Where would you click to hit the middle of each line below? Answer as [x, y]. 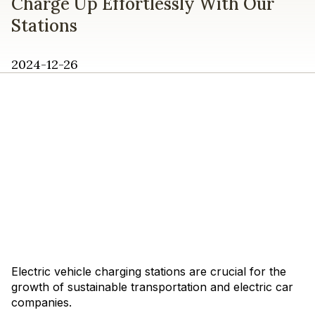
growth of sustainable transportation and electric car [152, 287]
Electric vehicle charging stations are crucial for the [149, 271]
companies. [41, 302]
